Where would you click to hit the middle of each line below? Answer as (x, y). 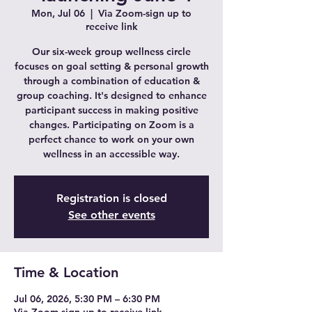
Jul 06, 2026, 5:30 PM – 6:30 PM (87, 298)
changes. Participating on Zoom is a (111, 124)
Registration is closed (111, 198)
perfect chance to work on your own (111, 139)
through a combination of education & (111, 80)
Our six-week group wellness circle (111, 51)
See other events (111, 214)
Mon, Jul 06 (58, 13)
